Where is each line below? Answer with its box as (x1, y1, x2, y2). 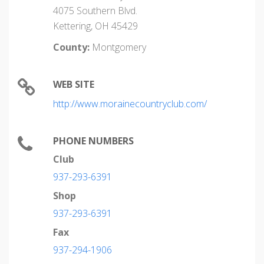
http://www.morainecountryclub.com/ (53, 97, 207, 110)
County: (53, 41, 90, 54)
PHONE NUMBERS (53, 134, 134, 147)
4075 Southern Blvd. (53, 4, 137, 17)
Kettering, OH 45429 (53, 19, 138, 32)
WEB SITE (53, 78, 94, 91)
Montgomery (90, 41, 146, 54)
